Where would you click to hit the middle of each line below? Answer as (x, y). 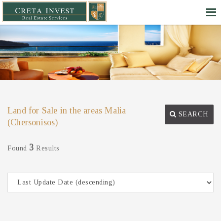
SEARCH (192, 114)
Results (47, 148)
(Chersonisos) (33, 122)
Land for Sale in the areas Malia (67, 110)
